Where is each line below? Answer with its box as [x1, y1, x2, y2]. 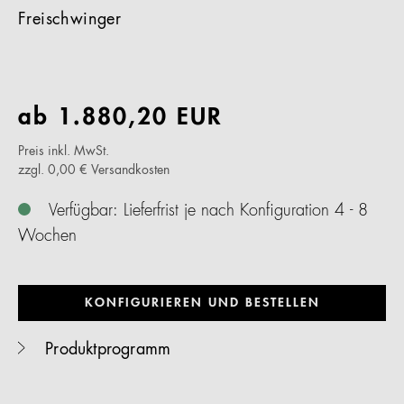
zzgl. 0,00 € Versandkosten [18, 164, 170, 177]
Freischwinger [18, 12, 122, 28]
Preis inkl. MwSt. [18, 145, 109, 158]
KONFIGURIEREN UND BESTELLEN [84, 297, 320, 309]
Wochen [18, 228, 77, 244]
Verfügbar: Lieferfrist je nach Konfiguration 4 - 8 [49, 203, 368, 219]
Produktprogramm [40, 342, 171, 358]
